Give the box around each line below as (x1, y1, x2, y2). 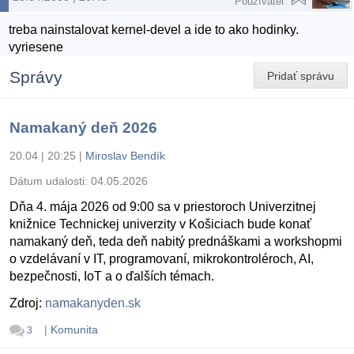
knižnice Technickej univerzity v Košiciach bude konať (9, 217, 311, 232)
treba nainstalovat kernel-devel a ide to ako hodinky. (9, 23, 299, 37)
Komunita (50, 323, 98, 337)
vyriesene (9, 40, 64, 55)
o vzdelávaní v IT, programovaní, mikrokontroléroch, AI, (9, 252, 314, 266)
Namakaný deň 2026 (9, 119, 157, 137)
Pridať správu (267, 69, 334, 82)
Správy (9, 68, 62, 87)
